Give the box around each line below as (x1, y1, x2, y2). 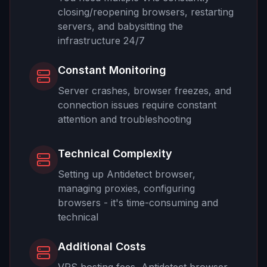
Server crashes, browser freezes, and (58, 84, 231, 97)
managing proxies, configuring (58, 182, 195, 194)
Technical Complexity (58, 147, 172, 160)
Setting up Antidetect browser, (58, 167, 195, 180)
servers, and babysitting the (58, 20, 183, 32)
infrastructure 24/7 (58, 34, 145, 46)
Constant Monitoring (58, 63, 166, 76)
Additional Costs (58, 240, 146, 253)
